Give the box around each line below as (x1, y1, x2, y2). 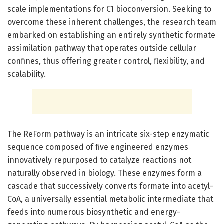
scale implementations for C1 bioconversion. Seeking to (7, 4, 211, 14)
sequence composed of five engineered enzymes (7, 142, 188, 152)
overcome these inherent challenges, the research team (7, 17, 216, 27)
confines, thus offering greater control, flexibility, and (7, 56, 205, 66)
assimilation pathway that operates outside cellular (7, 43, 196, 53)
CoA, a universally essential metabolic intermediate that (7, 194, 213, 204)
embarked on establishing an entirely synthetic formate (7, 30, 215, 40)
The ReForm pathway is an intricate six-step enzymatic (7, 129, 209, 139)
